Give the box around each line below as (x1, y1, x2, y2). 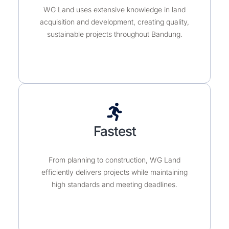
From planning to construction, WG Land (49, 167, 180, 176)
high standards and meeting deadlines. (52, 192, 177, 201)
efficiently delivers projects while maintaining (41, 179, 188, 189)
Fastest (93, 135, 136, 151)
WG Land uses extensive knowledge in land (43, 17, 186, 26)
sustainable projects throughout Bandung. (47, 41, 182, 51)
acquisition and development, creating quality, (40, 29, 189, 38)
